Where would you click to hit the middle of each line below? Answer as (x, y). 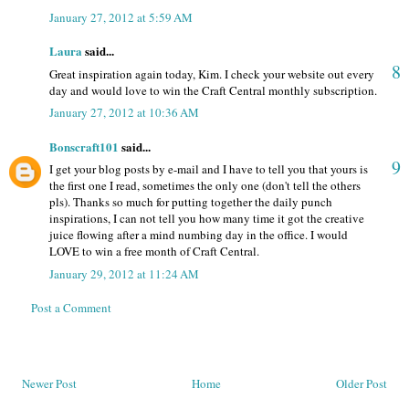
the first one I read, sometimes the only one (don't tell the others (205, 186)
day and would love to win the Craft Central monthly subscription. (213, 90)
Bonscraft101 (84, 146)
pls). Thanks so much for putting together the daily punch (191, 202)
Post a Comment (71, 308)
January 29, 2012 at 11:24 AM (124, 273)
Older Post (362, 383)
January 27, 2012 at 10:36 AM (124, 113)
